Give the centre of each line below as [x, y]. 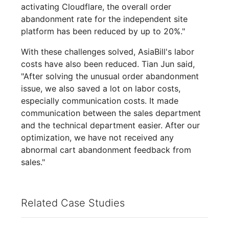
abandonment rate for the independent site [105, 19]
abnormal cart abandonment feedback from [106, 150]
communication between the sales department [111, 113]
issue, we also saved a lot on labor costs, [101, 89]
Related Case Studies [73, 203]
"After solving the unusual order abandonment [110, 76]
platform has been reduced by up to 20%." [103, 31]
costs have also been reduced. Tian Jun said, [108, 64]
